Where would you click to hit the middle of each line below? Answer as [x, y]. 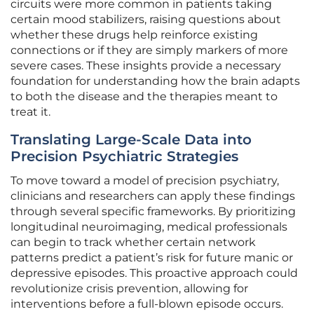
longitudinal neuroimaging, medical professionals [149, 227]
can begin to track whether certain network [133, 243]
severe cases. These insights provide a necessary [146, 66]
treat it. [30, 112]
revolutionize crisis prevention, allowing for [129, 289]
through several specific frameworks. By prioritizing [153, 212]
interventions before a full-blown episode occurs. [147, 304]
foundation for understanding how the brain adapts [155, 81]
